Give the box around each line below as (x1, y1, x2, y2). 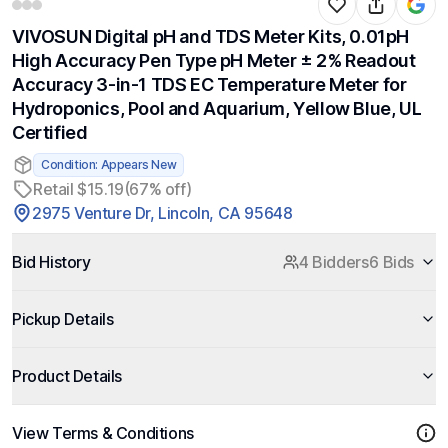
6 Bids (369, 252, 414, 272)
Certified (12, 122, 88, 143)
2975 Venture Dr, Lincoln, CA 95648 (32, 203, 293, 223)
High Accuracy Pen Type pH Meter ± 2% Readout (12, 50, 416, 71)
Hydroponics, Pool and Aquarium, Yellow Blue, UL (12, 98, 422, 119)
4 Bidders (298, 252, 369, 272)
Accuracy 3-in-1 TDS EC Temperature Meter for (12, 74, 407, 95)
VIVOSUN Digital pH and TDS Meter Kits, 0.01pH (12, 26, 410, 47)
